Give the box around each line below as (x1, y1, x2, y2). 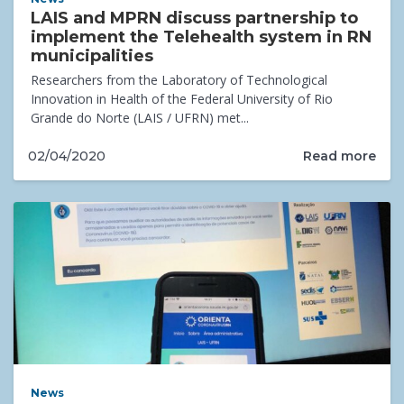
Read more (303, 147, 376, 164)
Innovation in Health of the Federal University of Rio (31, 90, 334, 108)
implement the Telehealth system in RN (31, 27, 372, 48)
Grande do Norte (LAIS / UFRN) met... (31, 109, 250, 127)
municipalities (31, 46, 154, 67)
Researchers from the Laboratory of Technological (31, 71, 328, 89)
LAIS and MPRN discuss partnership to (31, 8, 359, 29)
